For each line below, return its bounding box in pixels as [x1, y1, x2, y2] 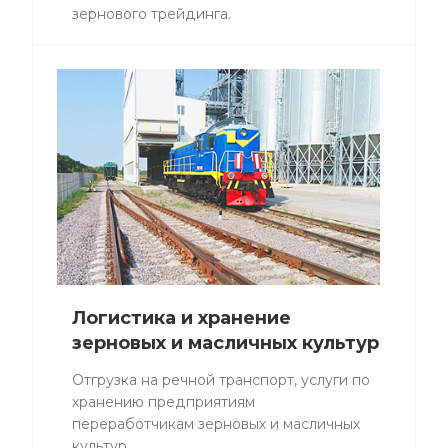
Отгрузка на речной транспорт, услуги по [72, 371, 370, 390]
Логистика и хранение [72, 307, 291, 330]
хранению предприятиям [72, 393, 255, 412]
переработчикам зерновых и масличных [72, 415, 360, 434]
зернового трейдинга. [72, 5, 231, 24]
